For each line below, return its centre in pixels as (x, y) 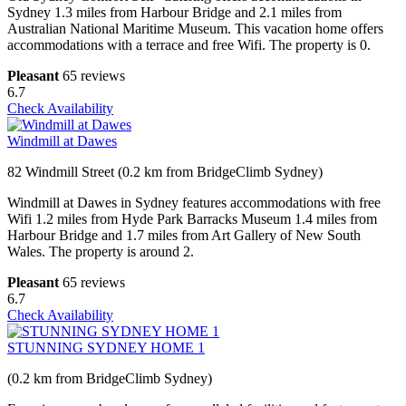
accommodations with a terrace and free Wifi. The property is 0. (189, 45)
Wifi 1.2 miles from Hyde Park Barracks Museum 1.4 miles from (192, 219)
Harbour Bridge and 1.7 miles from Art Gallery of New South (184, 236)
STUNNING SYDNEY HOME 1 (106, 348)
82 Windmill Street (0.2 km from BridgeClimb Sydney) (165, 172)
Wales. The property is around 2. (101, 252)
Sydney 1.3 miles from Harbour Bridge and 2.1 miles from (174, 13)
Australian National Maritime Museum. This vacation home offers (195, 29)
